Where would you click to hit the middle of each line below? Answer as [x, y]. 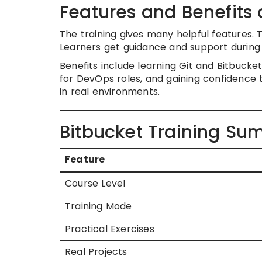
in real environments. [110, 92]
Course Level [95, 183]
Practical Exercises [110, 229]
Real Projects [96, 252]
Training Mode [99, 206]
